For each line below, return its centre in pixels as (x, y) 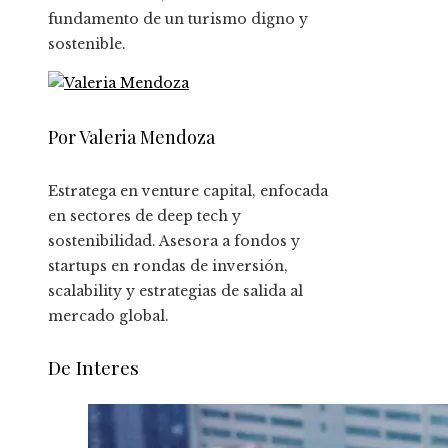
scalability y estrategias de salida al (175, 291)
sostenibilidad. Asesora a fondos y (174, 241)
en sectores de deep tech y (144, 216)
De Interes (93, 366)
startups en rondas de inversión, (168, 266)
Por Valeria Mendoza (131, 137)
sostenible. (87, 44)
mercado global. (108, 316)
